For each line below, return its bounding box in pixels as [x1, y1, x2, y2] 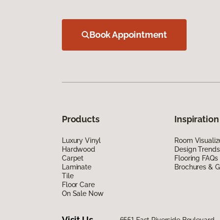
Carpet [62, 154, 84, 162]
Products [62, 113, 100, 124]
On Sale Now [62, 189, 104, 197]
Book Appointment [89, 29, 167, 40]
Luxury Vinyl [62, 136, 101, 144]
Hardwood [62, 145, 95, 153]
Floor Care [62, 180, 95, 189]
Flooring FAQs [174, 154, 218, 162]
